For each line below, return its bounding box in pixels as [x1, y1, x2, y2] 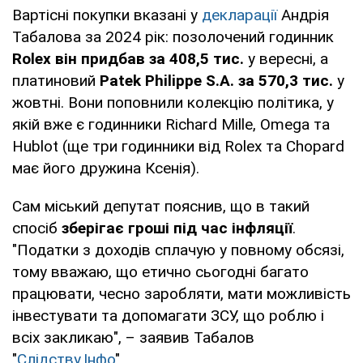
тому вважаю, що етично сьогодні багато [12, 262, 309, 281]
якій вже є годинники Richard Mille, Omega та [12, 114, 330, 134]
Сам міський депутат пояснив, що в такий [12, 196, 310, 216]
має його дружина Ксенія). [12, 158, 199, 177]
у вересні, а [244, 49, 328, 68]
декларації [202, 5, 277, 24]
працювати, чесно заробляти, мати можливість [12, 284, 351, 303]
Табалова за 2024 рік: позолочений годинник [12, 27, 334, 46]
